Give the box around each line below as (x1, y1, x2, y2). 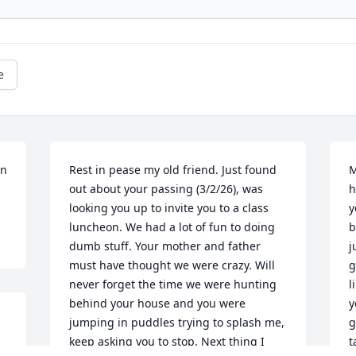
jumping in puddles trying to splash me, (69, 315, 285, 331)
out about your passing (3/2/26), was (69, 181, 264, 197)
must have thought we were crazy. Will (69, 257, 276, 273)
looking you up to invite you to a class (69, 200, 269, 216)
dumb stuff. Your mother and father (69, 238, 261, 254)
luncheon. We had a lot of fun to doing (69, 219, 276, 235)
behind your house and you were (69, 296, 246, 311)
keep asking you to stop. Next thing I (69, 334, 265, 350)
